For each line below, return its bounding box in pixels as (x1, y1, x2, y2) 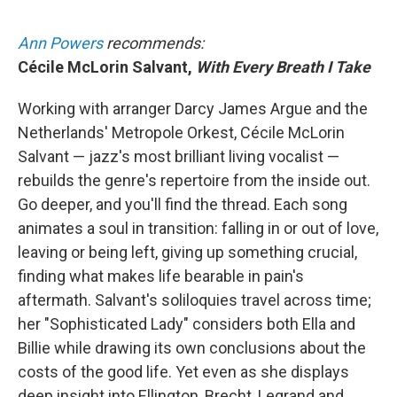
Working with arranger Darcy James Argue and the (18, 99, 368, 118)
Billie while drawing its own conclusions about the (18, 339, 366, 357)
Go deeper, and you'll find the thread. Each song (18, 195, 347, 214)
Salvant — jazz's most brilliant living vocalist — (18, 147, 339, 166)
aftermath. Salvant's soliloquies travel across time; (18, 291, 371, 309)
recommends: (103, 34, 204, 52)
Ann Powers (18, 34, 103, 52)
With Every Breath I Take (196, 58, 370, 76)
